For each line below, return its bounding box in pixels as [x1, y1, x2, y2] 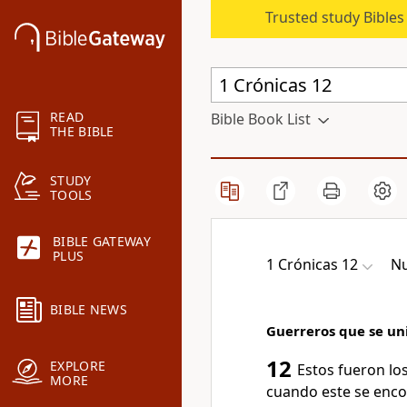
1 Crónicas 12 [266, 254, 358, 274]
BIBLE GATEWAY [53, 233, 151, 251]
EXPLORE [50, 357, 106, 375]
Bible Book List [211, 109, 311, 129]
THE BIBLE [50, 123, 114, 141]
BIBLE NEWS [50, 301, 127, 319]
